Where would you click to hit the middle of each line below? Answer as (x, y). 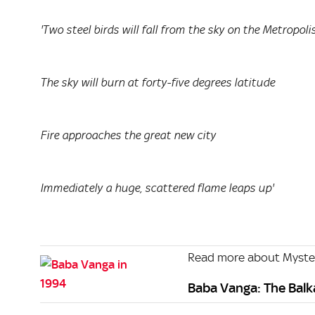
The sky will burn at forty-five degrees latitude (157, 83)
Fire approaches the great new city (128, 135)
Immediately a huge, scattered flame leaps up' (157, 188)
